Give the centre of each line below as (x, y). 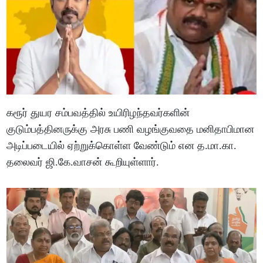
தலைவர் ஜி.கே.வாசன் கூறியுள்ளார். (83, 162)
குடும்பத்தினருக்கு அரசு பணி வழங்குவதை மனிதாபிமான (131, 129)
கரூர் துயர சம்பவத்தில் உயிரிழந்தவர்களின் (98, 112)
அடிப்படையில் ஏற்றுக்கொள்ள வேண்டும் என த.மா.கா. (122, 145)
